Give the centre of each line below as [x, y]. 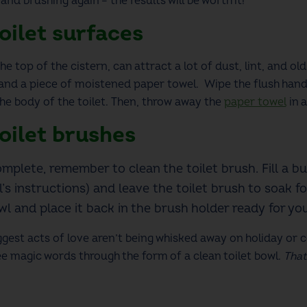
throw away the [181, 102]
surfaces [95, 33]
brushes [96, 135]
